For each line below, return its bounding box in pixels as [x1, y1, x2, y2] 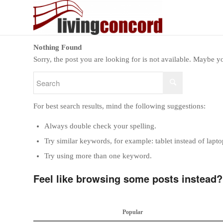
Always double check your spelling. [44, 122, 156, 130]
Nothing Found [33, 43, 82, 51]
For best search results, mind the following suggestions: [33, 102, 206, 111]
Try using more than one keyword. [44, 152, 152, 160]
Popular [122, 209, 143, 216]
